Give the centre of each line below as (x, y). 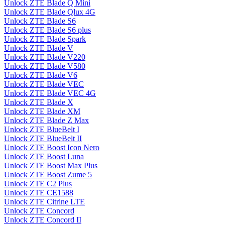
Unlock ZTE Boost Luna (44, 157)
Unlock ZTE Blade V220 (45, 57)
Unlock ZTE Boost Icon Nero (52, 148)
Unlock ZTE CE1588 (39, 193)
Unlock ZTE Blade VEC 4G (50, 93)
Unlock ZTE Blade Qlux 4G (50, 12)
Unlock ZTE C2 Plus (38, 184)
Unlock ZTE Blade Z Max (46, 121)
